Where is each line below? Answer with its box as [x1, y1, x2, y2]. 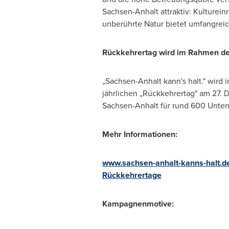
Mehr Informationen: [102, 128, 177, 140]
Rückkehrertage [102, 169, 162, 181]
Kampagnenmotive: [102, 198, 174, 210]
